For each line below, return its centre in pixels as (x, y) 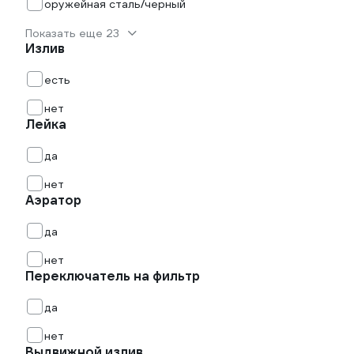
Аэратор (53, 200)
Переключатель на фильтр (113, 276)
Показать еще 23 (72, 33)
